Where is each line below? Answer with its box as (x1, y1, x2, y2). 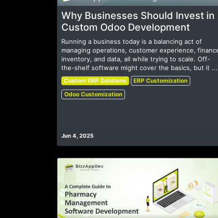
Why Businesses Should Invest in (61, 10, 215, 22)
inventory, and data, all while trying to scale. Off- (61, 55, 210, 63)
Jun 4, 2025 (61, 132, 93, 140)
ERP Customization (133, 77, 188, 85)
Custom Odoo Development (61, 21, 190, 34)
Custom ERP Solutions (63, 77, 127, 85)
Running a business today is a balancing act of (61, 37, 202, 46)
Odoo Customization (64, 91, 122, 98)
